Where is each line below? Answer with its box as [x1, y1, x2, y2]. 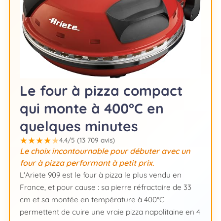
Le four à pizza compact [20, 82, 183, 100]
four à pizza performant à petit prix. [20, 158, 154, 168]
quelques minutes [20, 117, 138, 135]
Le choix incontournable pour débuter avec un [20, 146, 190, 156]
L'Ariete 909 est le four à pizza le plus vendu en [20, 170, 182, 180]
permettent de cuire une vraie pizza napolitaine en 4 [20, 207, 200, 217]
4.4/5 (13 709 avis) [59, 136, 115, 145]
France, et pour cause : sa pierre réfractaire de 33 [20, 183, 191, 192]
